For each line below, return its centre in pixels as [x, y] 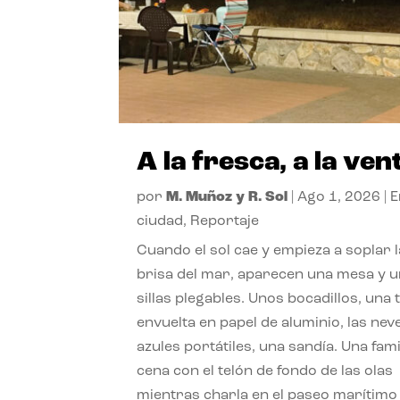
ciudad [160, 221]
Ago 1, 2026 [339, 197]
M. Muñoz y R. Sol [227, 197]
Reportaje [225, 221]
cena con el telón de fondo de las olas [265, 371]
